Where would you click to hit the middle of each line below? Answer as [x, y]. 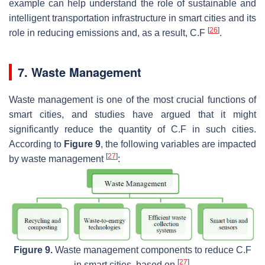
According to [36, 144]
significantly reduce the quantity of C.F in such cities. [132, 129]
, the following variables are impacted [178, 144]
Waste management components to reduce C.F [152, 250]
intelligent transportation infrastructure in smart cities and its [132, 18]
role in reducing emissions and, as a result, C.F [108, 33]
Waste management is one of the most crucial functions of [132, 99]
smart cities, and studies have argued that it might [132, 114]
